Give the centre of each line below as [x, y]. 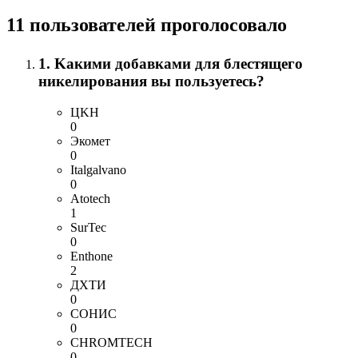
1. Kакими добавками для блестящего [171, 64]
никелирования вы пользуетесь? [151, 82]
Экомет [90, 141]
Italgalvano [98, 170]
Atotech [90, 199]
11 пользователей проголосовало [147, 25]
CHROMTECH [111, 343]
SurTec [88, 228]
